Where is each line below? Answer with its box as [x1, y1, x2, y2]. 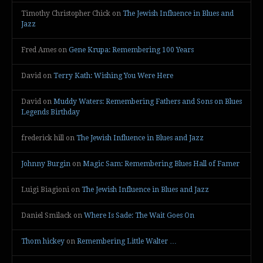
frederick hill [21, 133, 64, 142]
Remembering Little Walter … [77, 237, 177, 245]
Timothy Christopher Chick [21, 9, 110, 18]
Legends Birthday [21, 107, 80, 116]
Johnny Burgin [21, 159, 70, 168]
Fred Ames [21, 45, 56, 54]
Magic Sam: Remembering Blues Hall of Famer [83, 159, 240, 168]
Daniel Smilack [21, 211, 72, 220]
